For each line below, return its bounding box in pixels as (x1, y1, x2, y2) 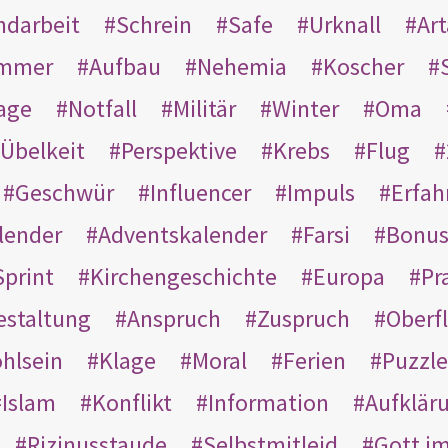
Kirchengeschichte (89, 260, 277, 292)
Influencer (149, 176, 251, 208)
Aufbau (88, 50, 161, 82)
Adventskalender (98, 218, 267, 250)
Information (208, 386, 329, 418)
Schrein (116, 8, 192, 40)
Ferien (283, 344, 346, 376)
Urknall (309, 8, 381, 40)
